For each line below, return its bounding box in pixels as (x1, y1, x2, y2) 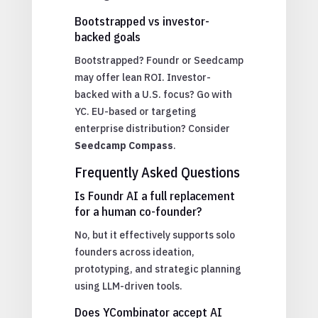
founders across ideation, (74, 245, 194, 258)
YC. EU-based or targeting (74, 104, 197, 118)
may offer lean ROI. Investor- (74, 70, 211, 84)
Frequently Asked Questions (74, 162, 240, 182)
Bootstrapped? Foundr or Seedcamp (74, 53, 243, 67)
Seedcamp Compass (74, 138, 173, 152)
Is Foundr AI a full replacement (74, 187, 235, 204)
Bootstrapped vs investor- (74, 13, 209, 29)
